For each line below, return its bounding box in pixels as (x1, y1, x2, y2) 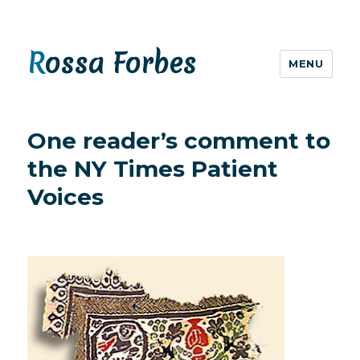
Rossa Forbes (44, 45, 197, 82)
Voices (27, 183, 104, 211)
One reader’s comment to (27, 127, 331, 154)
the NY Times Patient (27, 155, 279, 182)
